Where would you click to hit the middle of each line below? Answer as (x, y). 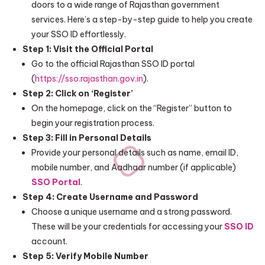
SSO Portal (56, 182)
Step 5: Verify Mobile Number (85, 256)
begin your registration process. (93, 123)
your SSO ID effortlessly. (78, 34)
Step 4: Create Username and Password (110, 197)
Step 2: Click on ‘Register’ (77, 93)
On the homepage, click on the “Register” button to (131, 108)
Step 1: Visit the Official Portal (88, 49)
